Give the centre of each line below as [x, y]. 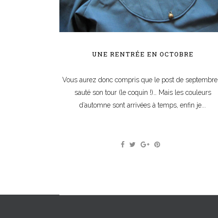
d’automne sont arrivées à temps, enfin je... [143, 105]
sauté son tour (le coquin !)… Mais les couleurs [143, 92]
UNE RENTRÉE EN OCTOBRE [143, 54]
